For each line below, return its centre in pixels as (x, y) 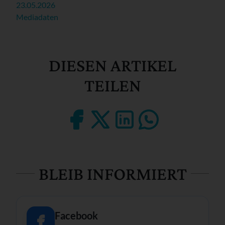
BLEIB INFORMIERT (113, 174)
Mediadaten (37, 17)
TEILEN (113, 85)
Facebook (76, 215)
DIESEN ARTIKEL (113, 65)
